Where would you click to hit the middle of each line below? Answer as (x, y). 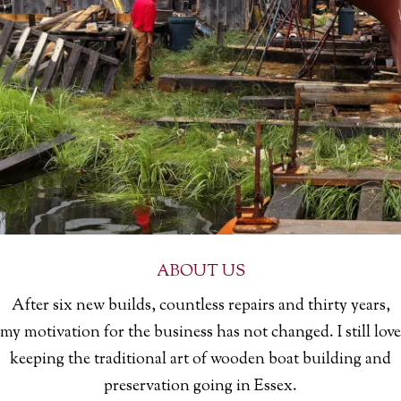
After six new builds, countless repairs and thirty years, (200, 307)
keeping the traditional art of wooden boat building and (200, 360)
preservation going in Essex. (200, 387)
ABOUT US (200, 273)
